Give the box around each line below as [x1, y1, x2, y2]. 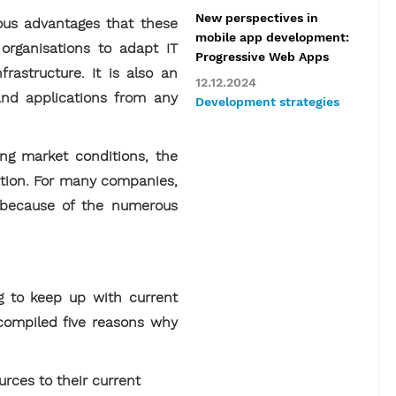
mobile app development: [194, 30, 349, 45]
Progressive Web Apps [194, 49, 329, 65]
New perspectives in [194, 11, 318, 26]
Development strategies [194, 95, 339, 110]
